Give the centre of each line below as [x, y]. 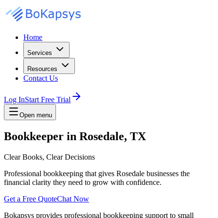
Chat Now [73, 199]
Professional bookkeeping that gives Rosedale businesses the [97, 173]
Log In [14, 100]
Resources [42, 69]
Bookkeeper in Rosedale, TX [75, 136]
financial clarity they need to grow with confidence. [83, 182]
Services [40, 53]
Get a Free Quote [30, 199]
